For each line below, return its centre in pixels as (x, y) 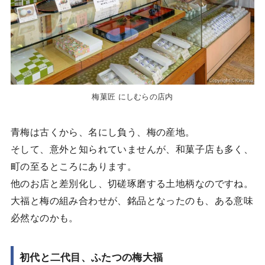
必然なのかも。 (44, 217)
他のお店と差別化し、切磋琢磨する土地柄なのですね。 (132, 182)
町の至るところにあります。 (74, 165)
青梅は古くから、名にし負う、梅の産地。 (103, 131)
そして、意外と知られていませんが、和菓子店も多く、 (132, 148)
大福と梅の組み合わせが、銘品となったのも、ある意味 (132, 200)
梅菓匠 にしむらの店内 (132, 96)
